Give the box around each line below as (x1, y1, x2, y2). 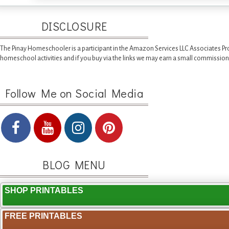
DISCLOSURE (41, 19, 107, 34)
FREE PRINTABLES (5, 212, 82, 221)
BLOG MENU (42, 157, 106, 173)
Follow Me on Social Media (5, 86, 144, 101)
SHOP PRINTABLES (5, 186, 83, 195)
